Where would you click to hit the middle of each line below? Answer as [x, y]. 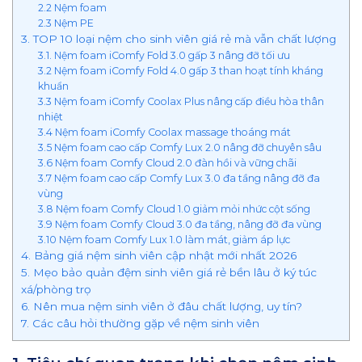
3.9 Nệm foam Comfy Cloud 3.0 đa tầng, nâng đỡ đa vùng [179, 225]
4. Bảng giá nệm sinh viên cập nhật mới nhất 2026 [159, 256]
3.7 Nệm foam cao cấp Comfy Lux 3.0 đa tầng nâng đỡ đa [179, 179]
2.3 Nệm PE [65, 23]
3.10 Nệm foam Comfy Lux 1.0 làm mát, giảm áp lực [164, 240]
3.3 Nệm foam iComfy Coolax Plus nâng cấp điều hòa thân [181, 102]
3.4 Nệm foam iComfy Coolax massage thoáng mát [164, 133]
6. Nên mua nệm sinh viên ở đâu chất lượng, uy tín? [162, 307]
